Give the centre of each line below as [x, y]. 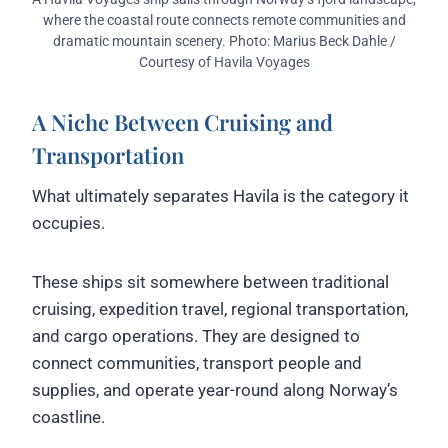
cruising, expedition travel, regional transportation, [220, 309]
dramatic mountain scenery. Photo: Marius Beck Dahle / [224, 41]
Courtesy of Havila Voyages [224, 62]
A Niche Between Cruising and [182, 122]
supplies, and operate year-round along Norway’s [215, 390]
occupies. [68, 223]
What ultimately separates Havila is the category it [220, 196]
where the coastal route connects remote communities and [224, 20]
